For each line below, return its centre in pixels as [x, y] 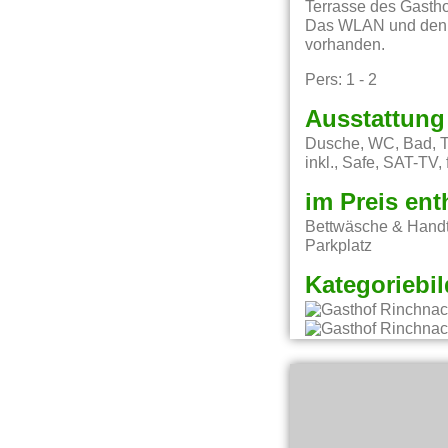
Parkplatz [339, 246]
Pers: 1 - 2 [341, 79]
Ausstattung [375, 119]
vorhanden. [345, 45]
